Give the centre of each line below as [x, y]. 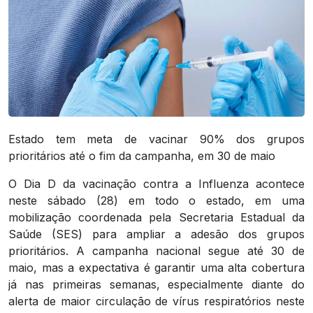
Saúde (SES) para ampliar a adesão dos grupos [156, 234]
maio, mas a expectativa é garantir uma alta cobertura [156, 268]
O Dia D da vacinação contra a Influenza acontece [156, 184]
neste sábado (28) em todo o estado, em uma [156, 201]
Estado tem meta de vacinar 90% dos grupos [156, 139]
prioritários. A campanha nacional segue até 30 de [156, 251]
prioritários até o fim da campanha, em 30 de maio [142, 156]
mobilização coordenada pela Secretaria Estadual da [156, 218]
